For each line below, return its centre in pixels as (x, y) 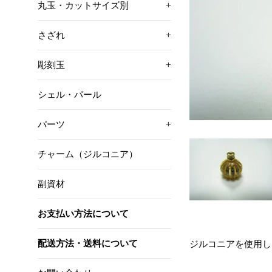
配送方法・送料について (88, 243)
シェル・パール (70, 94)
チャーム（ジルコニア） (88, 154)
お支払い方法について (83, 213)
